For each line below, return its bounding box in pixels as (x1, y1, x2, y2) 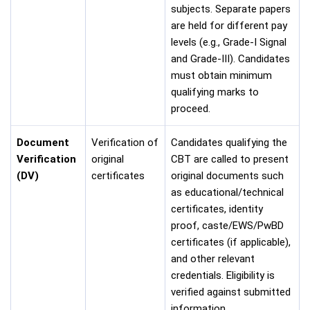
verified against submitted (171, 286, 291, 298)
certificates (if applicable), (171, 236, 291, 248)
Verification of (91, 136, 158, 149)
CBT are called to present (171, 153, 289, 165)
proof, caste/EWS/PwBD (171, 219, 284, 232)
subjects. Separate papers (171, 3, 291, 15)
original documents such (171, 170, 284, 182)
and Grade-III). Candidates (171, 53, 290, 65)
